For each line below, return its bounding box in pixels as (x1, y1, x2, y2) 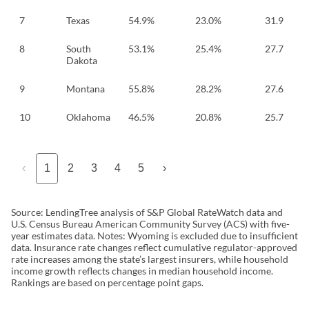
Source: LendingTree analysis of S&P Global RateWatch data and (11, 206, 283, 218)
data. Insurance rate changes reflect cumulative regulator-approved (11, 241, 297, 253)
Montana (66, 82, 105, 94)
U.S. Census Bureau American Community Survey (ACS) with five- (11, 217, 290, 230)
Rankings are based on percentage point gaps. (11, 276, 203, 288)
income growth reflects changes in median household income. (11, 264, 273, 277)
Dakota (66, 54, 97, 66)
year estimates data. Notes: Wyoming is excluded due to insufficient (11, 229, 298, 241)
